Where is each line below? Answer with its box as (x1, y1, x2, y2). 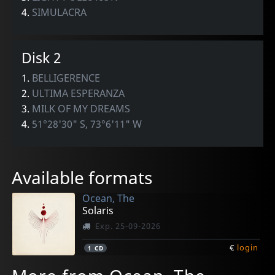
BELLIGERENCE (32, 71, 101, 85)
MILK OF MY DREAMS (32, 102, 131, 116)
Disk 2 (21, 48, 62, 68)
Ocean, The (82, 192, 135, 206)
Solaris (82, 204, 114, 218)
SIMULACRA (32, 5, 87, 19)
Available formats (12, 166, 153, 190)
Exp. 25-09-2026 (95, 220, 161, 231)
